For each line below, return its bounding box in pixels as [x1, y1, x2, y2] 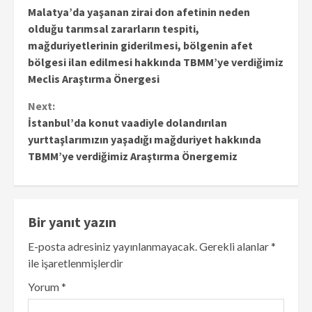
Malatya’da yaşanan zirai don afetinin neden [28, 4, 250, 19]
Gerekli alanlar [199, 239, 271, 253]
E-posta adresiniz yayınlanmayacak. [28, 239, 197, 253]
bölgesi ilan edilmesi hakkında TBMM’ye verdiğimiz [28, 54, 283, 69]
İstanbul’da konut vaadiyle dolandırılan [28, 115, 227, 130]
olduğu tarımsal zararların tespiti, [28, 21, 199, 36]
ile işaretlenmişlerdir [28, 256, 123, 270]
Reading [27, 13, 103, 40]
